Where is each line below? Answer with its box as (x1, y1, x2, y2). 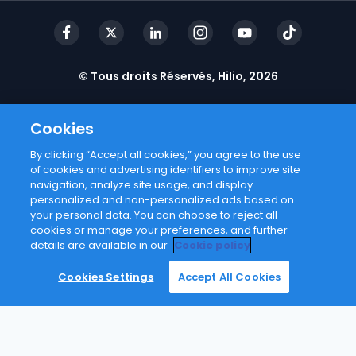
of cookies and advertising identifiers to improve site (30, 162, 301, 177)
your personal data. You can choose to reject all (30, 207, 278, 222)
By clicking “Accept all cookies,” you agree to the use (30, 147, 302, 162)
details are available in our (30, 238, 171, 253)
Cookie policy (174, 238, 251, 253)
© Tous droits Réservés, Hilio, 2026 (78, 68, 278, 85)
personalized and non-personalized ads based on (30, 192, 295, 207)
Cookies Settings (58, 269, 154, 284)
